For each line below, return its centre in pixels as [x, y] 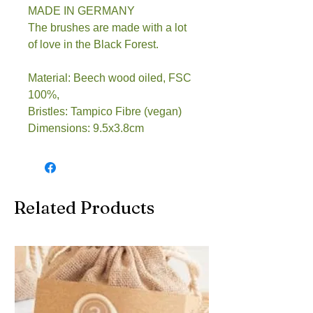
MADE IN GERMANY [81, 10]
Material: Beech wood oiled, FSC [110, 78]
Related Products [84, 207]
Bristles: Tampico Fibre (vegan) [105, 111]
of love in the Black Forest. [93, 44]
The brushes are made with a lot [107, 27]
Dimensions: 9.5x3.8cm [86, 128]
